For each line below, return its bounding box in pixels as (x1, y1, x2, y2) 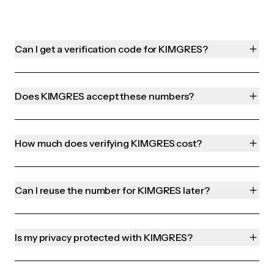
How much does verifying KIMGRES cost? (15, 137, 202, 150)
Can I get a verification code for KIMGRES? (15, 43, 208, 56)
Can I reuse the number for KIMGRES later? (15, 184, 210, 197)
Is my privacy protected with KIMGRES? (15, 231, 193, 244)
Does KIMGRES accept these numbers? (15, 90, 194, 103)
